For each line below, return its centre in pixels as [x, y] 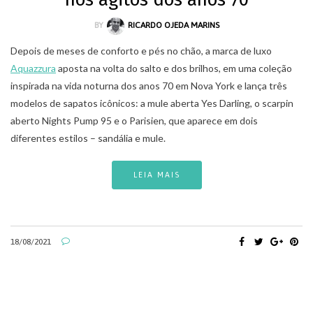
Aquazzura [33, 68]
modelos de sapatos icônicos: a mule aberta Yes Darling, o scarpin [152, 103]
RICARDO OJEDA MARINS [173, 26]
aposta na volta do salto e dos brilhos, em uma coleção [174, 68]
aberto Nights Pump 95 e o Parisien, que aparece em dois [134, 120]
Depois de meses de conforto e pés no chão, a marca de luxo [141, 50]
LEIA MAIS [156, 174]
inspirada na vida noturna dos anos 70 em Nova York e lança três [149, 85]
